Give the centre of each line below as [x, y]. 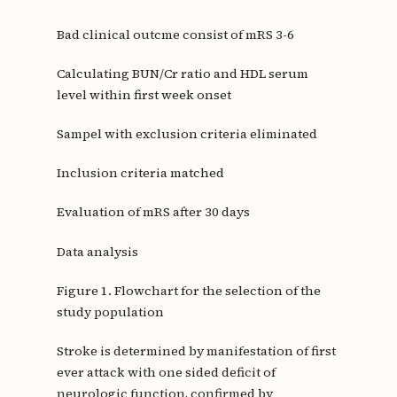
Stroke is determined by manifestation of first [196, 350]
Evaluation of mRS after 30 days [153, 212]
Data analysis [97, 251]
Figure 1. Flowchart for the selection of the [188, 290]
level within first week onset [144, 95]
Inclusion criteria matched [140, 173]
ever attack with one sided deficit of [166, 372]
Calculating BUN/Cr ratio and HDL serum [182, 74]
